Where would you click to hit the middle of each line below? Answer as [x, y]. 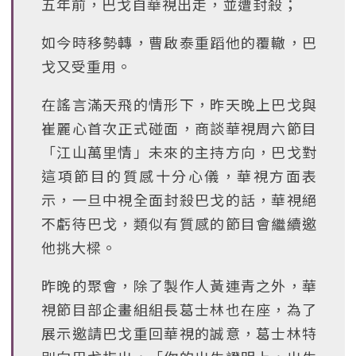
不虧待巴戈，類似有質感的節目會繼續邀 [179, 223]
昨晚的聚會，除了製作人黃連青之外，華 [179, 285]
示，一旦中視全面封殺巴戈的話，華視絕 [179, 199]
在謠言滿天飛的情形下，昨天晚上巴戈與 [179, 104]
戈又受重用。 [87, 66]
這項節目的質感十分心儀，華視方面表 [179, 176]
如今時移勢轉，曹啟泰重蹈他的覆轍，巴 [179, 42]
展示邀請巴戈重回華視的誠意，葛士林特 [179, 333]
